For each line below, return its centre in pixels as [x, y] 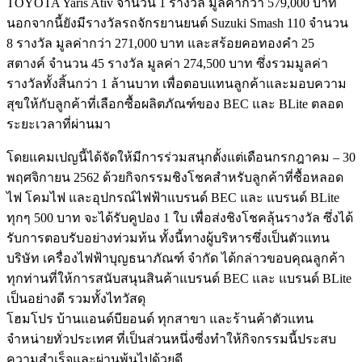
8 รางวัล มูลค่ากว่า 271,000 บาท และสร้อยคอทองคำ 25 [160, 43]
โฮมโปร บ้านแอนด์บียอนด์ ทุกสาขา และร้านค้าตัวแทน [160, 318]
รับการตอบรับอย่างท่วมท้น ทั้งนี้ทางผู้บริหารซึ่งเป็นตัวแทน [168, 238]
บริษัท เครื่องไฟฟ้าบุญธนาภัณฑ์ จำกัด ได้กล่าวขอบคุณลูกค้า [176, 258]
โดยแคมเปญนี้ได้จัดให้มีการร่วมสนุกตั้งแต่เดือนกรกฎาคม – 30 [181, 157]
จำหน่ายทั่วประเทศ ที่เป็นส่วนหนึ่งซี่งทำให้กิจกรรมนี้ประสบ [171, 339]
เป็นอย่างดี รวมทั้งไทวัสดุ [76, 298]
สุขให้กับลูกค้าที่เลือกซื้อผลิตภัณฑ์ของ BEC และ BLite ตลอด [175, 103]
